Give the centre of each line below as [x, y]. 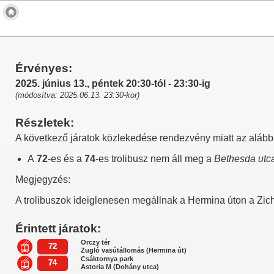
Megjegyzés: [43, 180]
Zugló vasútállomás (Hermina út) [133, 250]
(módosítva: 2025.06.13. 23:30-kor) [77, 95]
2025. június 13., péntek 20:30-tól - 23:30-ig [113, 83]
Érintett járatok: [58, 228]
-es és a [66, 159]
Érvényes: [44, 68]
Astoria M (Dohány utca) [120, 267]
